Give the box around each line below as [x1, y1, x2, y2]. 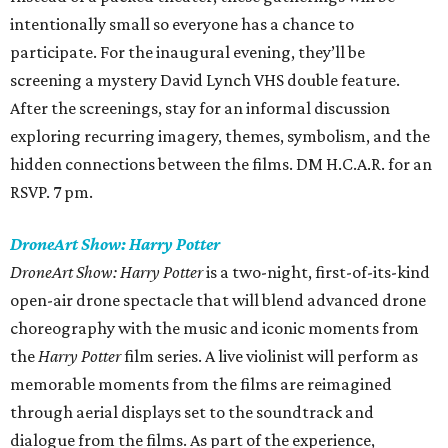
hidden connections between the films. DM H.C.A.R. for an [10, 154, 432, 175]
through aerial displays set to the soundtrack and [10, 402, 374, 423]
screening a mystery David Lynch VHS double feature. [10, 70, 400, 91]
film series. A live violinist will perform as [121, 346, 418, 367]
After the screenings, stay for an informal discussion [10, 98, 390, 119]
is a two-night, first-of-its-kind [203, 262, 430, 283]
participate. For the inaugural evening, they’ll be [10, 42, 365, 63]
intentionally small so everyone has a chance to [10, 14, 354, 35]
